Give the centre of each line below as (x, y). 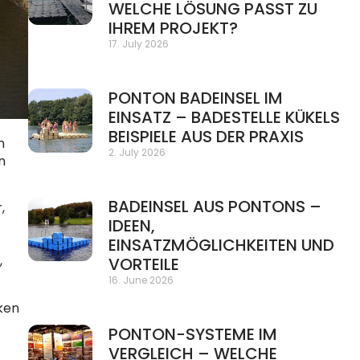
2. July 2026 (137, 152)
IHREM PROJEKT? (174, 28)
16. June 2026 (141, 280)
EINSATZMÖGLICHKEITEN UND (222, 245)
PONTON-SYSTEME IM (193, 334)
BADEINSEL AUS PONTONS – (215, 207)
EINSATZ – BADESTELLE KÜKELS (225, 117)
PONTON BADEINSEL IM (196, 98)
